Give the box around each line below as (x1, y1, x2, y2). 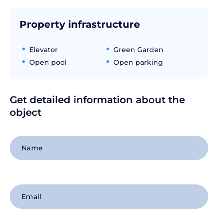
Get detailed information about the (10, 94, 185, 106)
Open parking (113, 58, 163, 67)
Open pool (29, 58, 67, 67)
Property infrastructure (19, 18, 140, 30)
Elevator (29, 45, 58, 54)
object (10, 107, 41, 118)
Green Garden (113, 45, 163, 54)
